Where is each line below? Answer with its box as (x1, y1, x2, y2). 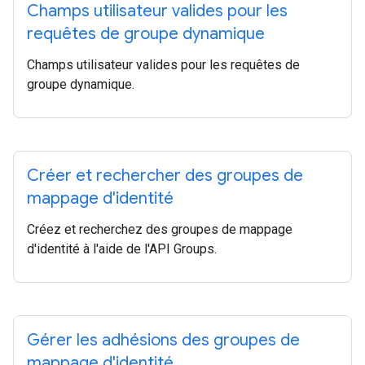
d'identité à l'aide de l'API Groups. (27, 241, 217, 257)
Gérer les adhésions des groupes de (27, 330, 300, 350)
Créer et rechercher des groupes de (27, 165, 303, 186)
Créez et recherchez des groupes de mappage (27, 222, 292, 237)
